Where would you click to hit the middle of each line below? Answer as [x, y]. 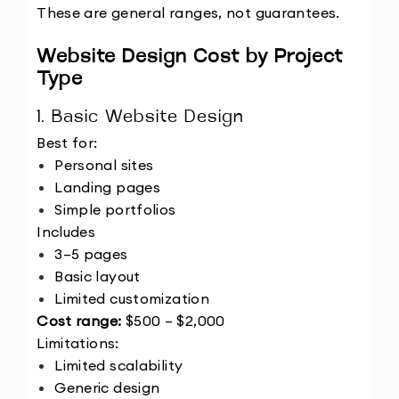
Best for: [67, 143]
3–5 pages [91, 254]
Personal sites [104, 165]
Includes [66, 232]
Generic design [107, 388]
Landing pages [108, 187]
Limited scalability [119, 366]
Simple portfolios [115, 210]
